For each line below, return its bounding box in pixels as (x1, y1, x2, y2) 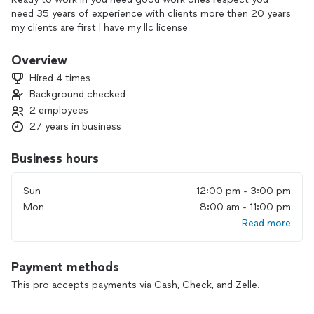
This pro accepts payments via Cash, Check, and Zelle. (11, 279, 260, 291)
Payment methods (11, 259, 119, 275)
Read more (242, 217, 291, 229)
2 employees (29, 104, 88, 116)
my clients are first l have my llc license (11, 22, 188, 34)
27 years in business (29, 121, 121, 132)
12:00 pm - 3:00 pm (196, 185, 291, 197)
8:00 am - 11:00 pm (200, 201, 291, 213)
